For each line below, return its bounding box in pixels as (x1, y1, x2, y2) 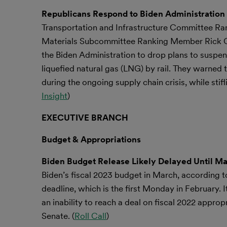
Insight (42, 90, 67, 101)
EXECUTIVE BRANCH (42, 112, 128, 123)
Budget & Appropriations (42, 134, 141, 145)
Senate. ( (42, 210, 74, 221)
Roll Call (74, 210, 106, 221)
